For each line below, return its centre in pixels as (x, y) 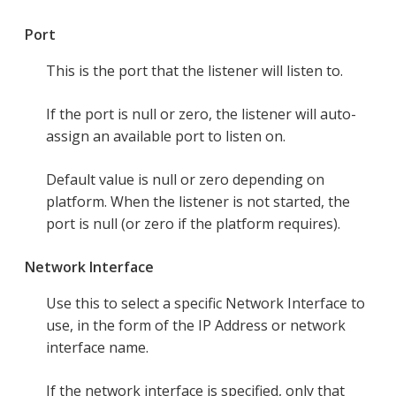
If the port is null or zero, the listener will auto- (201, 114)
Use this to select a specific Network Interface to (206, 304)
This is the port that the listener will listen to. (194, 71)
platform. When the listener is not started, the (198, 202)
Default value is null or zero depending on (185, 180)
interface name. (97, 348)
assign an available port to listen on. (166, 137)
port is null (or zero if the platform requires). (193, 224)
